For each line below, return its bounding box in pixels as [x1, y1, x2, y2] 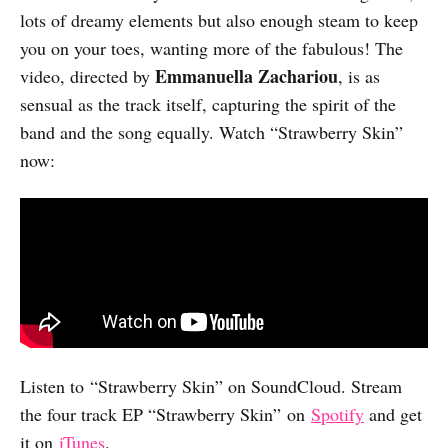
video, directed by [20, 63, 155, 88]
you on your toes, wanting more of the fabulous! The [20, 35, 403, 60]
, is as [338, 63, 380, 88]
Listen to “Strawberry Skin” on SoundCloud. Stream [20, 373, 402, 398]
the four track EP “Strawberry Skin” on [20, 401, 311, 426]
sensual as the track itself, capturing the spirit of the [20, 91, 396, 116]
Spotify [311, 401, 364, 426]
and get [364, 401, 422, 426]
